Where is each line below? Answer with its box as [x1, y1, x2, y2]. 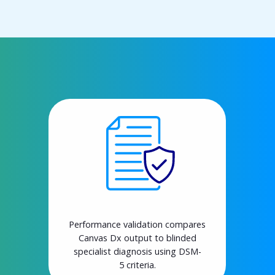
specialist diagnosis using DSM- [73, 246, 201, 258]
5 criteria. [118, 259, 156, 271]
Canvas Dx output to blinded [78, 232, 196, 244]
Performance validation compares [69, 219, 206, 231]
